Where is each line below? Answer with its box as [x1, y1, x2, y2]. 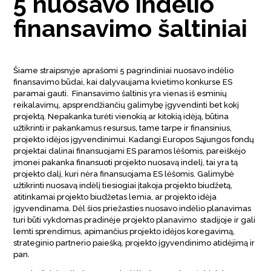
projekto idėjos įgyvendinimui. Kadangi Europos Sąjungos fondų [13, 134, 255, 144]
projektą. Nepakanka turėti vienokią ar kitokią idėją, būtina [13, 111, 229, 121]
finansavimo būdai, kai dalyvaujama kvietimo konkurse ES [13, 77, 233, 87]
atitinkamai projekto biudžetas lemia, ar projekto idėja [13, 192, 217, 201]
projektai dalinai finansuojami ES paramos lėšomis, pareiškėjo [13, 146, 246, 155]
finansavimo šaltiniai [13, 13, 248, 42]
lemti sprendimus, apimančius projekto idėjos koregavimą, [13, 226, 235, 236]
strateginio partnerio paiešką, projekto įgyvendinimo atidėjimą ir [13, 238, 255, 247]
